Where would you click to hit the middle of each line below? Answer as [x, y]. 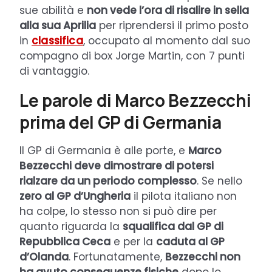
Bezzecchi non [203, 257]
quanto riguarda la [71, 226]
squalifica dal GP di [173, 226]
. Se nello [219, 181]
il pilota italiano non [184, 196]
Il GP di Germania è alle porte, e [104, 150]
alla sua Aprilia [58, 25]
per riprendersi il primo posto [172, 25]
